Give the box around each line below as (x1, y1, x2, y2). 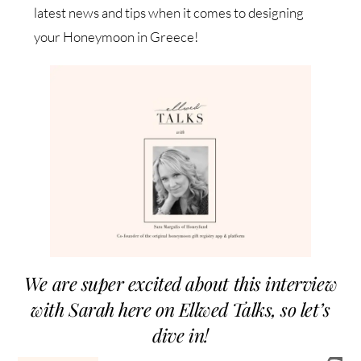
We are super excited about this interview (23, 270, 338, 296)
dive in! (152, 322, 209, 347)
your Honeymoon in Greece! (34, 27, 199, 45)
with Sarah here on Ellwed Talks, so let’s (31, 296, 330, 322)
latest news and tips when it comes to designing (34, 3, 305, 21)
